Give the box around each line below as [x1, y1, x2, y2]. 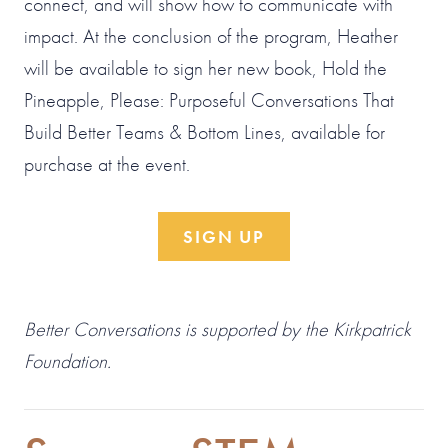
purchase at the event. [24, 150, 190, 177]
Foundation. [24, 347, 111, 374]
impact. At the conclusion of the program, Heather [24, 22, 398, 49]
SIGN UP [183, 224, 265, 248]
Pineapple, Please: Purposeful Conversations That [24, 86, 394, 113]
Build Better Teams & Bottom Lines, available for [24, 118, 385, 145]
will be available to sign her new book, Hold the [24, 54, 387, 81]
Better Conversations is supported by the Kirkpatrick [24, 315, 411, 342]
